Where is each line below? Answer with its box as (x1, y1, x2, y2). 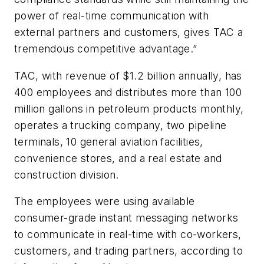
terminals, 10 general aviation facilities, (14, 135, 203, 148)
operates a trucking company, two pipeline (14, 118, 227, 131)
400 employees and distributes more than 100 (14, 85, 242, 98)
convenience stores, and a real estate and (14, 151, 222, 164)
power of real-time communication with (14, 9, 209, 22)
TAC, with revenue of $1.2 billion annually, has (14, 69, 242, 82)
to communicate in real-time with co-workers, (14, 228, 242, 241)
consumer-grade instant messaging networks (14, 212, 239, 225)
